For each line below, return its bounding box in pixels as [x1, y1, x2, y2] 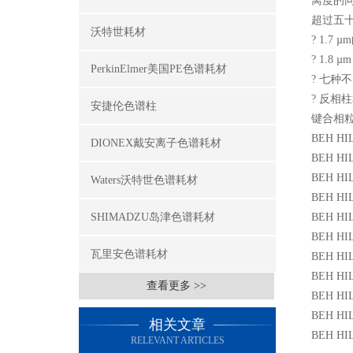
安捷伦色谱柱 [91, 100, 157, 112]
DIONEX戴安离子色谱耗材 [91, 137, 221, 149]
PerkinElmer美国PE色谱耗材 [91, 63, 227, 75]
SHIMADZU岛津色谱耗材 [91, 211, 215, 223]
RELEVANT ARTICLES [130, 335, 225, 346]
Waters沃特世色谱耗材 [91, 174, 198, 186]
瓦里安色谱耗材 [91, 248, 168, 260]
